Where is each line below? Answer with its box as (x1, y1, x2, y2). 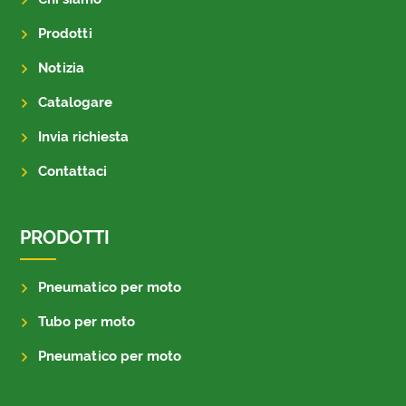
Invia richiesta (38, 128, 130, 145)
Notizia (38, 59, 85, 76)
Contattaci (38, 162, 108, 179)
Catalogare (38, 93, 113, 111)
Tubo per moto (38, 313, 136, 330)
